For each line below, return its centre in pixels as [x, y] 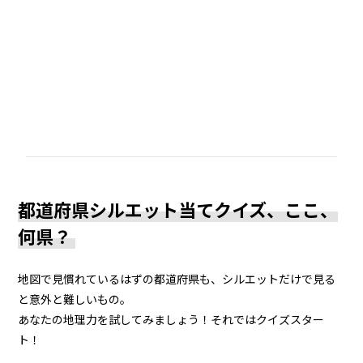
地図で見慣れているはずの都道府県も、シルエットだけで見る [177, 278]
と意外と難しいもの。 [75, 299]
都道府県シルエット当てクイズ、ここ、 [178, 209]
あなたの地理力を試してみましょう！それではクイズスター [171, 319]
